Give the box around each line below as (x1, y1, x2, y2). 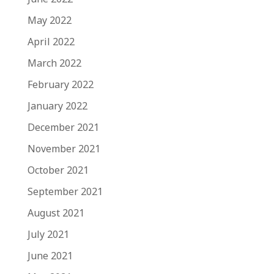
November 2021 (27, 142, 100, 155)
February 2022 (27, 78, 94, 91)
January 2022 (27, 99, 87, 113)
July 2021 (27, 228, 69, 241)
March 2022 (27, 56, 81, 70)
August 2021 (27, 206, 84, 220)
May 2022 (27, 13, 72, 27)
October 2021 (27, 163, 89, 177)
